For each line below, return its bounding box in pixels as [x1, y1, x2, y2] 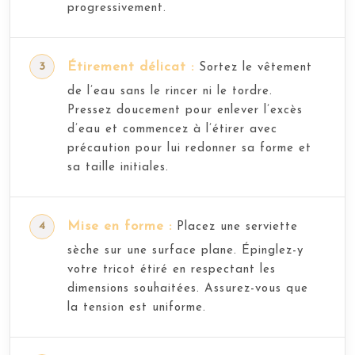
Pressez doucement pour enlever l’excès [67, 104, 303, 116]
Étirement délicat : [67, 59, 194, 74]
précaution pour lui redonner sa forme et [67, 142, 311, 155]
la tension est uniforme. [67, 302, 206, 315]
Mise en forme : [67, 219, 172, 233]
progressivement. [67, 2, 166, 14]
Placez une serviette [172, 220, 298, 233]
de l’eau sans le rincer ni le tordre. [67, 85, 273, 97]
